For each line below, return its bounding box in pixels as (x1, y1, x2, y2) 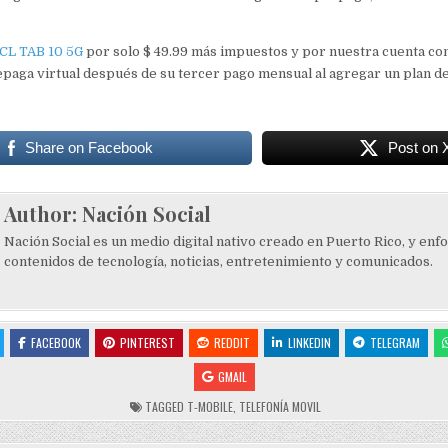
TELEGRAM (369, 333, 420, 351)
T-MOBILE (186, 397, 233, 415)
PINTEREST (119, 333, 175, 351)
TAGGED (141, 397, 187, 415)
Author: (3, 199, 82, 227)
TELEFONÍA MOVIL (238, 397, 321, 415)
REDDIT (213, 333, 250, 351)
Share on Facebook (25, 138, 154, 156)
